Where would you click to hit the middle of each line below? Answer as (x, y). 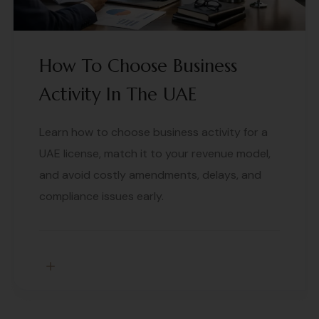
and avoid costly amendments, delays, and (150, 175)
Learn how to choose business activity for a (153, 132)
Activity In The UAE (118, 95)
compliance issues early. (101, 197)
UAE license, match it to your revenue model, (155, 154)
